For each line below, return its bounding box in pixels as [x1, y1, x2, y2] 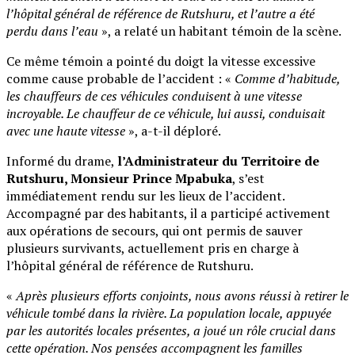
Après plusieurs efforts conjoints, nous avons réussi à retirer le [16, 286, 349, 304]
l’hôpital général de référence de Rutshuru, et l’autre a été [6, 4, 315, 22]
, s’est [232, 169, 265, 187]
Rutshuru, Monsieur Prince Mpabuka [6, 169, 232, 187]
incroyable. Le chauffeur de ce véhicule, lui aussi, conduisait [6, 104, 325, 122]
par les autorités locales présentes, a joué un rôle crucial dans [6, 321, 336, 339]
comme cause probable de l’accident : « [6, 69, 235, 87]
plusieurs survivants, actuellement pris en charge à [6, 239, 299, 257]
